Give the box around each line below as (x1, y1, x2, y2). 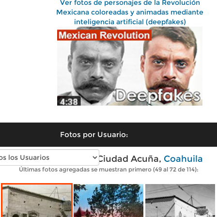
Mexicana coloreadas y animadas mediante (56, 8, 203, 16)
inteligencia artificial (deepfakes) (74, 17, 186, 26)
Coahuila (163, 153, 203, 164)
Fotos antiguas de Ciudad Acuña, (14, 153, 164, 164)
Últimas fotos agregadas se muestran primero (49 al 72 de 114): (18, 165, 199, 173)
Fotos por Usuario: (60, 129, 128, 139)
